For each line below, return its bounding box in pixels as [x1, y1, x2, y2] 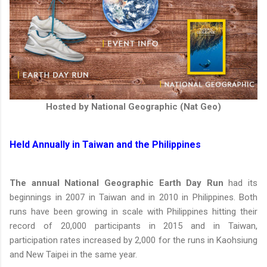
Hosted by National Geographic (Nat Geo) [46, 101, 221, 113]
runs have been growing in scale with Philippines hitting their [10, 206, 257, 218]
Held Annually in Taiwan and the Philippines [10, 139, 201, 151]
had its [223, 178, 257, 189]
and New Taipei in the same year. [10, 249, 137, 260]
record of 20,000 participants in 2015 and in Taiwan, [10, 221, 257, 232]
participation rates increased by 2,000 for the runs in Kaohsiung [10, 235, 257, 246]
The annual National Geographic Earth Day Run [10, 178, 223, 189]
